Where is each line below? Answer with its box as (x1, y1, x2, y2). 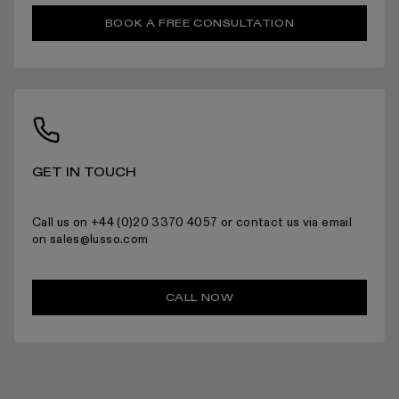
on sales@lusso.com (32, 231, 149, 248)
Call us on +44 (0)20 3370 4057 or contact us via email (32, 214, 352, 231)
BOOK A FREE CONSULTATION (104, 16, 295, 30)
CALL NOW (165, 290, 234, 305)
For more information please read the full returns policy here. (14, 152, 370, 169)
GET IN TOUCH (32, 164, 136, 181)
